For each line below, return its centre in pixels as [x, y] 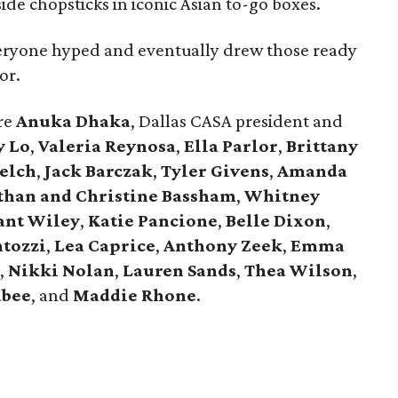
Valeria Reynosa [107, 146]
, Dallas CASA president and [237, 121]
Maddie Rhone [135, 295]
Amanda [312, 171]
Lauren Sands [179, 270]
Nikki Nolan [61, 270]
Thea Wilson [298, 270]
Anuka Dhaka [73, 121]
